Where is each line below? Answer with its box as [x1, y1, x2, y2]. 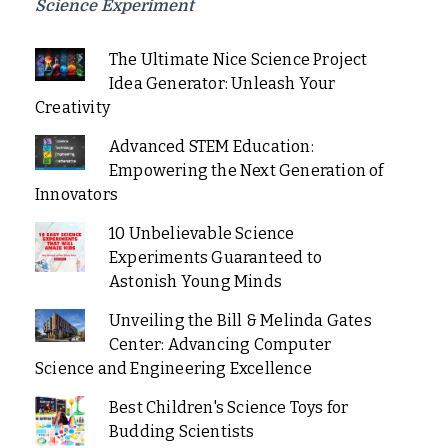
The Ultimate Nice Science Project [108, 49, 368, 69]
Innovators [35, 184, 118, 204]
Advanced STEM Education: [108, 136, 314, 156]
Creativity [35, 97, 110, 117]
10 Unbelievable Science [108, 223, 295, 243]
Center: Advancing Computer [108, 334, 332, 354]
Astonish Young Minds [108, 271, 282, 291]
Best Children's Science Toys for [108, 397, 349, 417]
